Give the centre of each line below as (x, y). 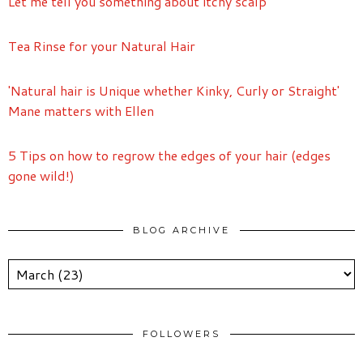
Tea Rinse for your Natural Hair (102, 45)
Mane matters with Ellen (81, 110)
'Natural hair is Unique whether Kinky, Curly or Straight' (174, 90)
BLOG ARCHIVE (181, 230)
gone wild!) (41, 175)
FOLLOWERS (181, 333)
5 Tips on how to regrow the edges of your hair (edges (169, 155)
